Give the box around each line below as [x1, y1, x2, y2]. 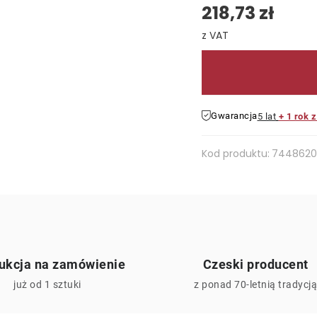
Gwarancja [211, 110, 258, 121]
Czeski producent [202, 257, 309, 272]
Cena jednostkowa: [201, 44, 302, 57]
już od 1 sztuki [13, 279, 81, 290]
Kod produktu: [202, 146, 270, 161]
